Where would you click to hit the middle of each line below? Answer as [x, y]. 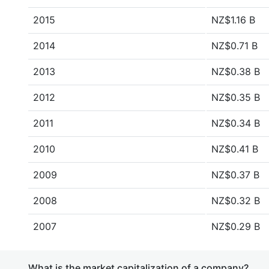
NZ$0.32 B [236, 201]
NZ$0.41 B [235, 149]
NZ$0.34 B [236, 123]
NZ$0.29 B [236, 226]
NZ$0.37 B [235, 175]
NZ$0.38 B [236, 71]
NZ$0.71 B [234, 46]
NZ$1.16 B [233, 20]
